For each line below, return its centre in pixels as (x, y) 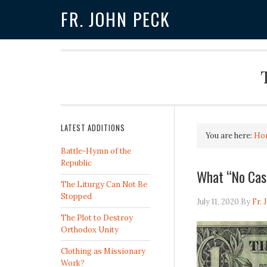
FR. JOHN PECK (116, 19)
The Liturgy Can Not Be (104, 185)
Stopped (76, 197)
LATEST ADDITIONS (93, 128)
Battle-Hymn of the (96, 151)
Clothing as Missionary (103, 251)
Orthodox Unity (90, 229)
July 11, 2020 (218, 201)
